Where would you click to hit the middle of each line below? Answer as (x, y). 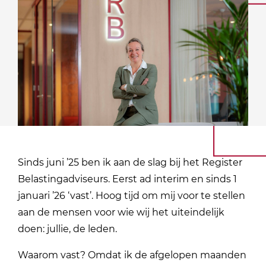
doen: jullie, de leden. (69, 229)
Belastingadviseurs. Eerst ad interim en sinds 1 (128, 179)
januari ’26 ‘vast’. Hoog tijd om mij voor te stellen (132, 195)
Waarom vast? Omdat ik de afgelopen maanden (132, 255)
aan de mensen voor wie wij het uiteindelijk (121, 212)
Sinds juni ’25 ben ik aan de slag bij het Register (130, 162)
